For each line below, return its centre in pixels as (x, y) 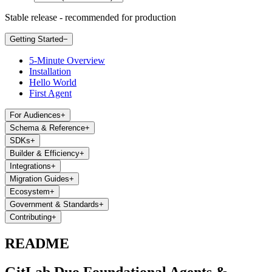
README (37, 243)
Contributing (31, 217)
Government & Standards (54, 204)
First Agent (50, 93)
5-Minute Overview (67, 60)
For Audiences (35, 115)
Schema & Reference (47, 127)
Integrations (30, 166)
